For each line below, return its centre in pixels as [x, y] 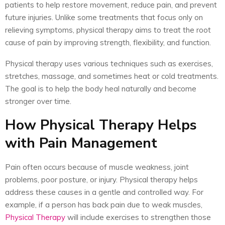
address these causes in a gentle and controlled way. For [104, 192]
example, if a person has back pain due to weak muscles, [104, 205]
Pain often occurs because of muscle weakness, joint [97, 167]
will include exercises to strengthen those [138, 217]
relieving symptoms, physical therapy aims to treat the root [108, 30]
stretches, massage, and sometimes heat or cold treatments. [112, 76]
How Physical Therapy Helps [101, 125]
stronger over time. [38, 101]
